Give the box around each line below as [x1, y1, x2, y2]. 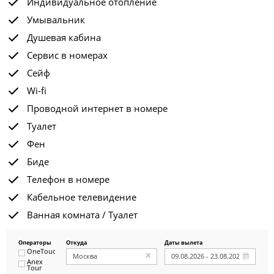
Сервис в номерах [27, 49, 108, 61]
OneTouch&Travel [27, 246, 84, 256]
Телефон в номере [27, 173, 109, 185]
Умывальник [27, 13, 85, 26]
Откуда [65, 239, 87, 246]
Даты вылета [164, 239, 202, 246]
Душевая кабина [27, 31, 101, 43]
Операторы [18, 239, 51, 246]
